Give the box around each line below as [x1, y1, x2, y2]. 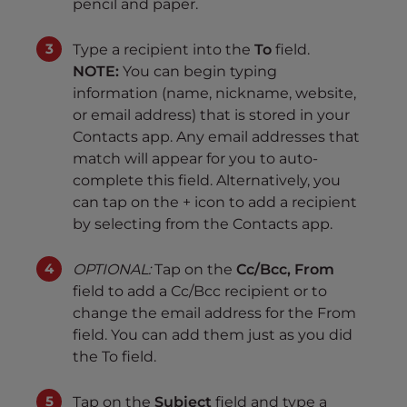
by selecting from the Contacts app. [73, 215, 333, 233]
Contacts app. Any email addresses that [73, 128, 360, 145]
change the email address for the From [73, 304, 356, 322]
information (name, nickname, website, [73, 84, 356, 102]
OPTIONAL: [73, 261, 151, 278]
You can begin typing [119, 63, 277, 80]
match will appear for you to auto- [73, 150, 318, 167]
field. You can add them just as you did [73, 326, 352, 343]
